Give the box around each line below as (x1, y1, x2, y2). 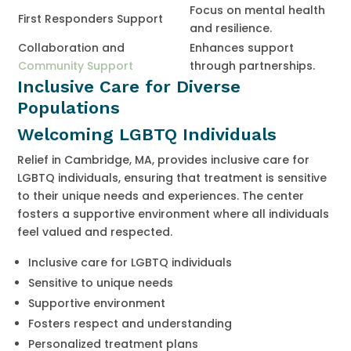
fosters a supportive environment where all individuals (17, 205, 330, 222)
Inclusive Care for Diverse (17, 76, 241, 96)
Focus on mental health (190, 2, 326, 18)
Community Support (18, 57, 134, 74)
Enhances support (190, 39, 295, 56)
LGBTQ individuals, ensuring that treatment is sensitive (17, 169, 327, 186)
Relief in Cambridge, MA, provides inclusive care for (17, 151, 310, 168)
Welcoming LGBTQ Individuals (17, 124, 277, 144)
